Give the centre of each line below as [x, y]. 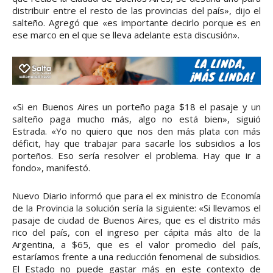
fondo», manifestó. [51, 167]
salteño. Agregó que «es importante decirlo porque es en [136, 23]
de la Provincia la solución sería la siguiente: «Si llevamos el [136, 207]
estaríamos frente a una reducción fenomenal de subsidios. [136, 256]
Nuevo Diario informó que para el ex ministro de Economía [136, 195]
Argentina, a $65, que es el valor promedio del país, [136, 244]
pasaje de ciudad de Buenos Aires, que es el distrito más [136, 220]
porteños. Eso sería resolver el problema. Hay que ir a [136, 155]
